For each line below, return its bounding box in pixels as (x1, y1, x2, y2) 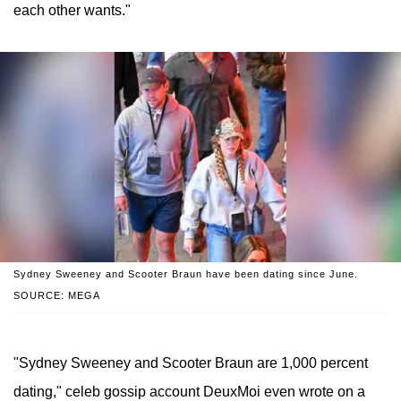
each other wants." (13, 3, 131, 19)
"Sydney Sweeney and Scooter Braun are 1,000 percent (13, 354, 368, 371)
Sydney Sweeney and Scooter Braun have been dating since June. (13, 268, 358, 279)
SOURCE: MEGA (13, 289, 100, 301)
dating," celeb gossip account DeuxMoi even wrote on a (13, 383, 365, 399)
